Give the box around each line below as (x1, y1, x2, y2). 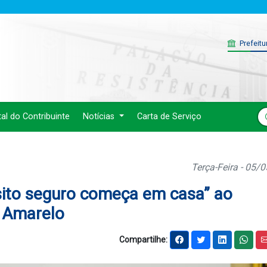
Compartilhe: (119, 234, 167, 244)
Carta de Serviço (136, 111, 201, 122)
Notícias (83, 111, 117, 122)
